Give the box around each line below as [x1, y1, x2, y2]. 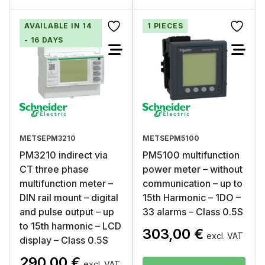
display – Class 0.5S [20, 234, 108, 246]
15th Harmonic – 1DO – [143, 192, 241, 203]
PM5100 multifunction [143, 149, 240, 161]
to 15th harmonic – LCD [20, 220, 121, 232]
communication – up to [143, 177, 243, 189]
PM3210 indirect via [20, 149, 108, 161]
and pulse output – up [20, 206, 114, 218]
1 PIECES [147, 21, 183, 30]
